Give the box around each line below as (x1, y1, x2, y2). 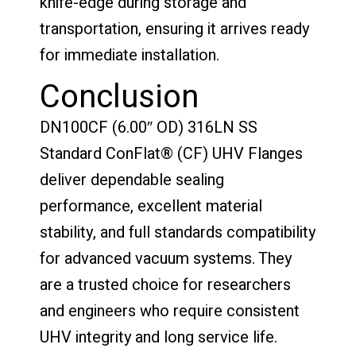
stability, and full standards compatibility (40, 220, 315, 244)
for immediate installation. (40, 43, 219, 67)
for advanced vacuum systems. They (40, 246, 292, 270)
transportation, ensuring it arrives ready (40, 17, 309, 41)
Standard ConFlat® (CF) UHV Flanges (40, 141, 303, 165)
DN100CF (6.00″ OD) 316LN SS (40, 115, 257, 139)
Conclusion (40, 73, 199, 121)
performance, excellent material (40, 194, 262, 218)
